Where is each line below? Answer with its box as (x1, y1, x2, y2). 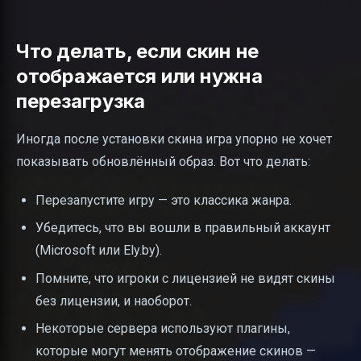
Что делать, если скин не (16, 39, 259, 63)
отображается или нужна (16, 64, 263, 88)
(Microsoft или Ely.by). (35, 243, 162, 259)
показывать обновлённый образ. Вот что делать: (16, 153, 310, 169)
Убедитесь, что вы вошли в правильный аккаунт (35, 220, 330, 236)
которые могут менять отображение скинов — (35, 343, 316, 359)
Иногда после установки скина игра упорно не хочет (16, 131, 332, 147)
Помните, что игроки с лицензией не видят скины (35, 270, 335, 286)
